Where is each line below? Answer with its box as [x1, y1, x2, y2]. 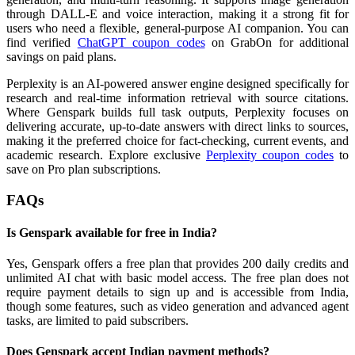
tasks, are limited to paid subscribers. [6, 314, 189, 328]
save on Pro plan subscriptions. [6, 162, 161, 176]
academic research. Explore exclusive [6, 147, 206, 162]
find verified [6, 35, 78, 49]
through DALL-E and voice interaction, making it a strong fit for [6, 6, 349, 21]
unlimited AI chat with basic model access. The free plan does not [6, 271, 349, 285]
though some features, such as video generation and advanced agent [6, 300, 349, 314]
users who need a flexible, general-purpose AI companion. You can [6, 21, 349, 35]
